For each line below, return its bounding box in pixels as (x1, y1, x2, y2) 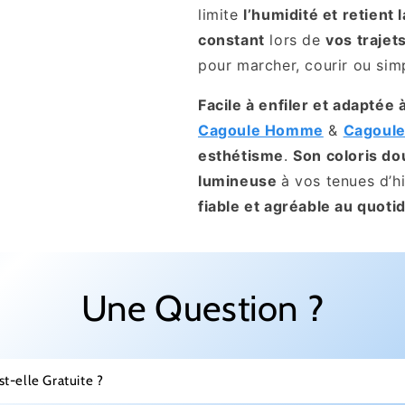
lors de (264, 31, 326, 49)
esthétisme (198, 146, 284, 165)
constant (198, 31, 265, 49)
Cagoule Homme (198, 121, 324, 139)
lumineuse (198, 172, 281, 190)
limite (198, 5, 244, 24)
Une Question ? (80, 286, 325, 330)
